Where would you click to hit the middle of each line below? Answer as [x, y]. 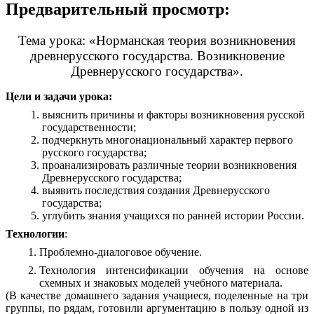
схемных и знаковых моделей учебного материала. [161, 283]
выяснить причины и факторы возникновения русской [174, 115]
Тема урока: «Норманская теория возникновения [157, 41]
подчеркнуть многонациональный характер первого [168, 140]
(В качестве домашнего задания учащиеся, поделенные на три [157, 296]
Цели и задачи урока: [59, 97]
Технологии [35, 234]
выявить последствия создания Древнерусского [156, 191]
